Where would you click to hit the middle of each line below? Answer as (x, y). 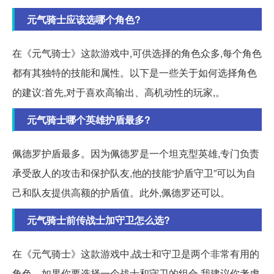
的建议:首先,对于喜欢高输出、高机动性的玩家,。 (119, 92)
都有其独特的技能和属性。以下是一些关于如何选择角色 (135, 72)
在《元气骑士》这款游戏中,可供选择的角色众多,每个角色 (137, 53)
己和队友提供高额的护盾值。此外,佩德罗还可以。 (121, 192)
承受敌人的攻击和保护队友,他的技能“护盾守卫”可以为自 (134, 172)
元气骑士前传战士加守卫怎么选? (98, 220)
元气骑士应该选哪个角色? (84, 19)
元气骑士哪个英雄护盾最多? (89, 119)
